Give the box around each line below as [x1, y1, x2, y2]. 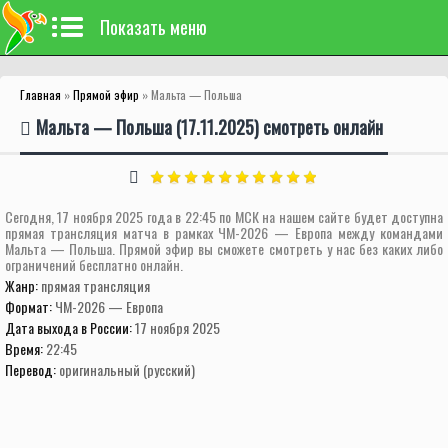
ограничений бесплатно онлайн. [5, 254, 183, 275]
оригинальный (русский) [59, 359, 195, 380]
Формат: [5, 296, 55, 317]
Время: [5, 338, 46, 359]
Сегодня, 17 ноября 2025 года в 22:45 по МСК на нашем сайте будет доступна [5, 206, 443, 227]
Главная [20, 86, 61, 103]
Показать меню [100, 14, 207, 40]
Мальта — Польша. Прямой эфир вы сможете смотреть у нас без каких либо [5, 238, 443, 259]
